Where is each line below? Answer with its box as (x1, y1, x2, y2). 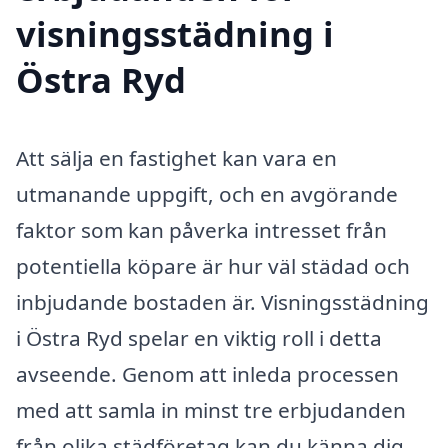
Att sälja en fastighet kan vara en (16, 144, 337, 173)
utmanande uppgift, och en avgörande (16, 180, 398, 209)
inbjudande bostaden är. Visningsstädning (16, 288, 429, 317)
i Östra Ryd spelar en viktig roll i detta (16, 324, 382, 353)
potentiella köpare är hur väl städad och (16, 252, 410, 281)
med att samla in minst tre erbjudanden (16, 396, 406, 425)
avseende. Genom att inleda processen (16, 360, 399, 389)
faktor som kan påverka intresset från (16, 216, 387, 245)
